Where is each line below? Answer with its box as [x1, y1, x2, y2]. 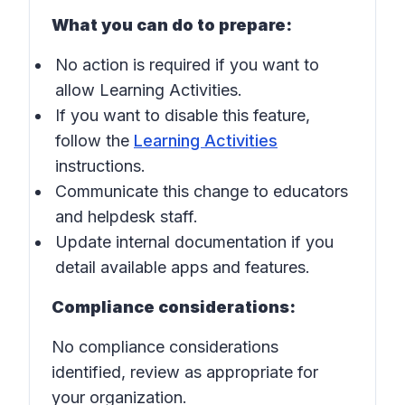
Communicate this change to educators [55, 182, 348, 201]
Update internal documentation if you [55, 232, 334, 251]
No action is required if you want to [55, 55, 319, 74]
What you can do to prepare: [52, 15, 292, 34]
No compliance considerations [52, 337, 278, 356]
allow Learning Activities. [55, 80, 242, 99]
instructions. [55, 156, 146, 175]
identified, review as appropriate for [52, 363, 318, 381]
